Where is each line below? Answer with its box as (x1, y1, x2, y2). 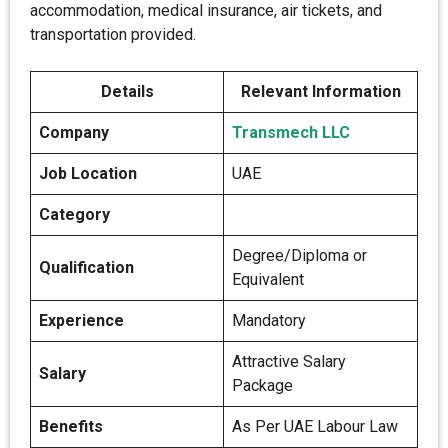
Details (100, 82, 154, 101)
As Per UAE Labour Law (232, 417, 398, 436)
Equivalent (232, 270, 304, 289)
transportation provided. (30, 25, 196, 44)
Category (39, 205, 110, 224)
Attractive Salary (232, 352, 346, 371)
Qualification (39, 258, 134, 277)
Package (232, 376, 293, 395)
